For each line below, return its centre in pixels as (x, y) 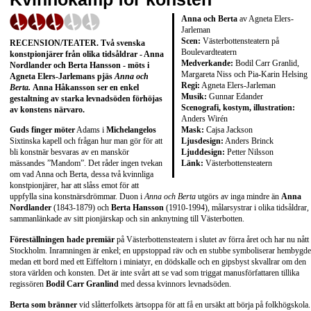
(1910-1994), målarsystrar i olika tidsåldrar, (236, 208)
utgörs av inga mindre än (238, 197)
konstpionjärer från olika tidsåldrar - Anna (87, 54)
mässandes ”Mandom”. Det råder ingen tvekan (86, 163)
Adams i (91, 130)
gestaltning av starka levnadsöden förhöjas (86, 98)
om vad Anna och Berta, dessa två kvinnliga (82, 175)
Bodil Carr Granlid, (266, 63)
